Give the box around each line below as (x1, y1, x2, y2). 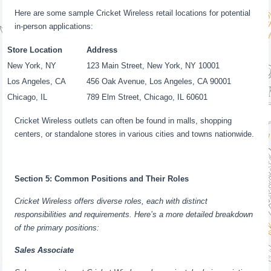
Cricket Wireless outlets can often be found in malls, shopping (15, 116, 232, 125)
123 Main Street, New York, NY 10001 (87, 61, 220, 70)
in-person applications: (15, 22, 94, 31)
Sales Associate (15, 246, 74, 255)
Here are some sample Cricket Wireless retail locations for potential (15, 8, 251, 18)
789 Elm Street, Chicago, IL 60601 (87, 93, 208, 102)
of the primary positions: (15, 223, 100, 232)
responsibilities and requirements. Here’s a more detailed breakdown (15, 210, 253, 219)
